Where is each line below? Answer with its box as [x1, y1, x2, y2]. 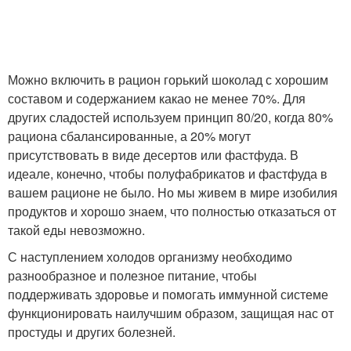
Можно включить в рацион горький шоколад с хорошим [8, 71, 328, 89]
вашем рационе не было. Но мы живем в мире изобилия [8, 183, 338, 201]
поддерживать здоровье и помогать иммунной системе [8, 285, 328, 303]
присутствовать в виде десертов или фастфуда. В [8, 146, 299, 164]
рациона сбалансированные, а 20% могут [8, 127, 251, 145]
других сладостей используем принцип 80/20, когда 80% [8, 108, 333, 126]
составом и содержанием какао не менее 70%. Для [8, 89, 306, 107]
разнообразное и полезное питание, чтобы [8, 266, 257, 284]
